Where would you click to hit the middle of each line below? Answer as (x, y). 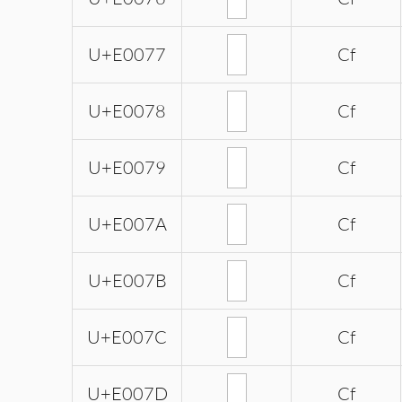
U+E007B (127, 281)
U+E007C (127, 337)
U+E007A (127, 224)
